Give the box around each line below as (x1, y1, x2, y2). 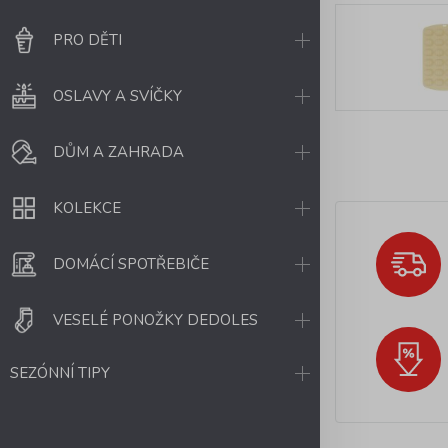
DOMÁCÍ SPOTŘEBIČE (53, 254, 209, 274)
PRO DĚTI (53, 30, 122, 50)
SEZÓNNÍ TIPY (10, 363, 110, 383)
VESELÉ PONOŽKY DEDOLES (53, 310, 258, 330)
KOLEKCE (53, 198, 121, 218)
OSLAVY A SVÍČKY (53, 86, 182, 106)
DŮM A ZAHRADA (53, 142, 184, 162)
